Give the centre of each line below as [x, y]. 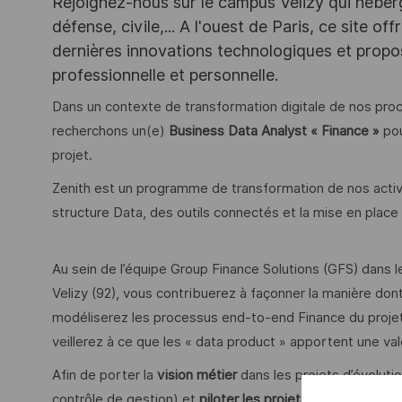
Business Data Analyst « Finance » [276, 131]
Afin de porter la [105, 375]
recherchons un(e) [110, 131]
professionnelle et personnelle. [165, 74]
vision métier [197, 375]
